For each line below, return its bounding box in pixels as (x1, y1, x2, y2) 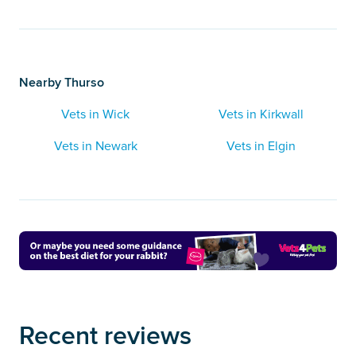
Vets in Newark (53, 137, 137, 154)
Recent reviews (19, 316, 192, 354)
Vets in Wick (61, 106, 130, 122)
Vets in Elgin (226, 137, 296, 154)
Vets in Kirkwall (218, 106, 304, 122)
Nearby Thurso (19, 72, 104, 91)
